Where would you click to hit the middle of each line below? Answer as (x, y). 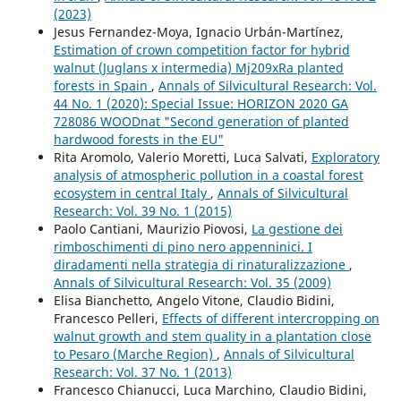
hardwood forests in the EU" (138, 140)
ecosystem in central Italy (132, 193)
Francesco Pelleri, (107, 319)
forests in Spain (102, 86)
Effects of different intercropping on (270, 319)
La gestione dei (297, 229)
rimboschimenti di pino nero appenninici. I (183, 247)
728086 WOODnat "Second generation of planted (201, 122)
